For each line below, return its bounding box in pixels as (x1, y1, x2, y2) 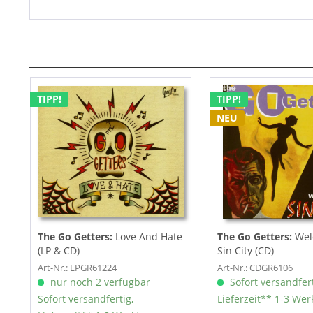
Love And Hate (115, 230, 182, 244)
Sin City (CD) (217, 244, 274, 258)
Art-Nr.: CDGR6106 (217, 261, 293, 275)
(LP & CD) (37, 244, 80, 258)
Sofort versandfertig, (37, 292, 133, 306)
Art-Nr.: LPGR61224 (37, 261, 117, 275)
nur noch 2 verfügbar (47, 275, 150, 289)
